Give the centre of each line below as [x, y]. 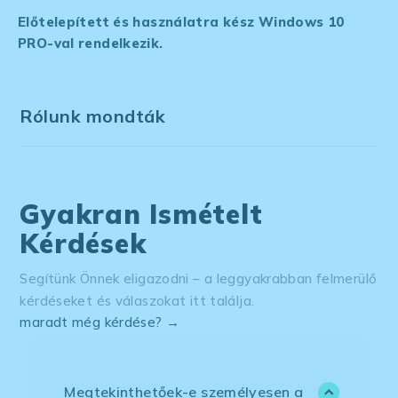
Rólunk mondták [93, 115]
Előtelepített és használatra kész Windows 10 [181, 21]
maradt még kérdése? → [100, 322]
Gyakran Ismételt [141, 214]
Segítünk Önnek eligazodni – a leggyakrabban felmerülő [199, 278]
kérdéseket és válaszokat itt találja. [137, 300]
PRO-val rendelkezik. [91, 43]
